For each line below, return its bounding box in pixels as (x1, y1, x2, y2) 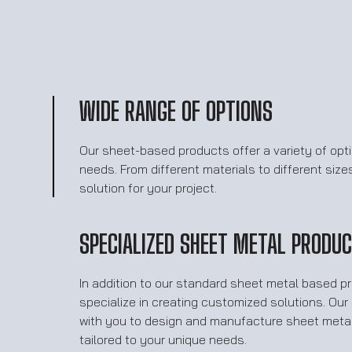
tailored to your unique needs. (79, 332, 247, 348)
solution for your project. (79, 180, 218, 196)
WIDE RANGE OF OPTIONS (79, 97, 273, 127)
